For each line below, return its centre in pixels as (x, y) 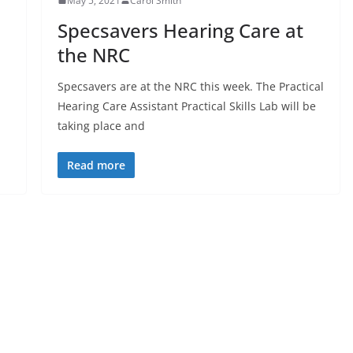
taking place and (101, 125)
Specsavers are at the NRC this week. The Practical (190, 86)
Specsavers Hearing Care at (180, 30)
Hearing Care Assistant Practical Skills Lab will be (186, 106)
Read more (96, 165)
